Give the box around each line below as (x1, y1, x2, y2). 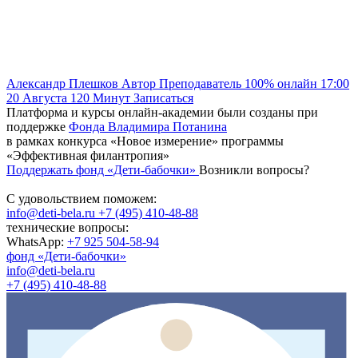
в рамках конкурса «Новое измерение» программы (6, 133, 284, 148)
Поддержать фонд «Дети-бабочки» (6, 162, 199, 177)
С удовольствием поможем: (6, 191, 157, 205)
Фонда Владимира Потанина (69, 119, 227, 133)
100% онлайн (245, 76, 320, 90)
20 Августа (6, 90, 70, 105)
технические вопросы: (6, 220, 129, 234)
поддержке (6, 119, 69, 133)
